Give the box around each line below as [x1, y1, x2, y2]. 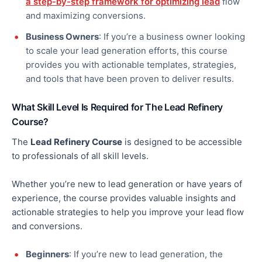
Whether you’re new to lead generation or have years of [12, 178, 242, 190]
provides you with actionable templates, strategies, [26, 59, 236, 71]
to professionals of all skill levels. [12, 150, 149, 162]
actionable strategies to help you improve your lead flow [12, 206, 244, 218]
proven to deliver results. [127, 73, 234, 85]
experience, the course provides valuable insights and [12, 192, 236, 204]
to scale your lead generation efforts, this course [26, 45, 227, 57]
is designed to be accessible [122, 136, 242, 148]
